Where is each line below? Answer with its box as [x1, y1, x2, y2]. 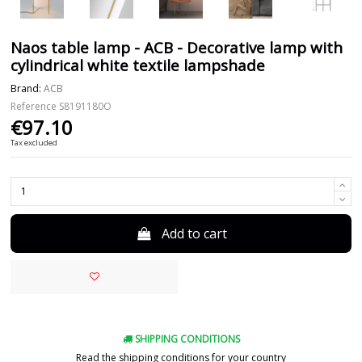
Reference [11, 99, 57, 113]
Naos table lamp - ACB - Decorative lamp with [11, 37, 343, 59]
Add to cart [161, 224, 227, 242]
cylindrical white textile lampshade [11, 55, 266, 77]
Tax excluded [11, 137, 58, 148]
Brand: [11, 81, 42, 95]
